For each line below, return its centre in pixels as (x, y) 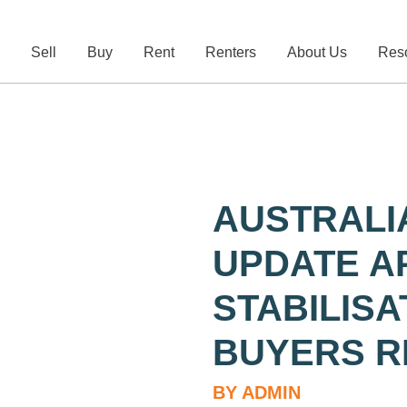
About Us (318, 52)
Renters (231, 52)
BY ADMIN (257, 392)
